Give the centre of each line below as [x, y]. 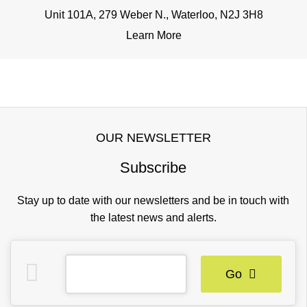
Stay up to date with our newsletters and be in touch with [153, 200]
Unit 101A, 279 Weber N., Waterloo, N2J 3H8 [153, 15]
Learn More [153, 35]
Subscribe [153, 168]
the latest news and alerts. [153, 218]
